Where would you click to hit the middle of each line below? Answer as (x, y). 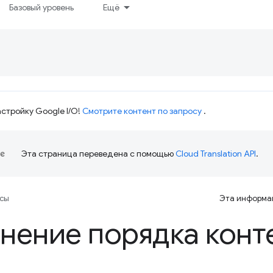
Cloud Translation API (216, 154)
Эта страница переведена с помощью (98, 154)
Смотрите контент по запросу (142, 111)
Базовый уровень (42, 7)
